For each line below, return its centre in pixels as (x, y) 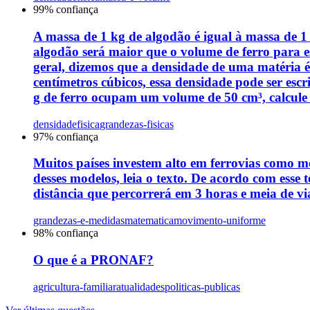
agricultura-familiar (75, 286)
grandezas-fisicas (137, 124)
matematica (149, 221)
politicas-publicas (202, 286)
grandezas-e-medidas (79, 221)
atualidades (140, 286)
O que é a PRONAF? (93, 259)
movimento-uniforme (220, 221)
